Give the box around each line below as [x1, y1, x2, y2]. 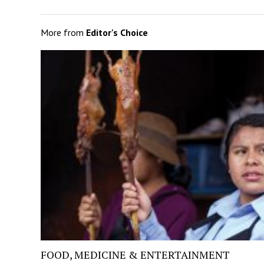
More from [40, 26, 86, 38]
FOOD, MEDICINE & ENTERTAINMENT [40, 247, 230, 262]
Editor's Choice [85, 26, 148, 38]
